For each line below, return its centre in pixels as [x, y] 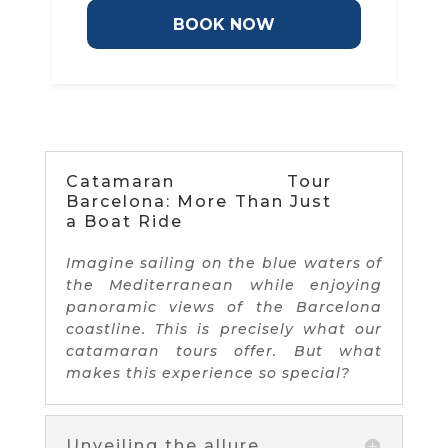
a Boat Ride [124, 221]
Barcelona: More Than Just [199, 201]
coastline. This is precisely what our [224, 328]
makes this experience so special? [207, 372]
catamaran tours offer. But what [224, 350]
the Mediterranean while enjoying [224, 284]
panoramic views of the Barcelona [224, 306]
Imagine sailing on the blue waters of [224, 262]
